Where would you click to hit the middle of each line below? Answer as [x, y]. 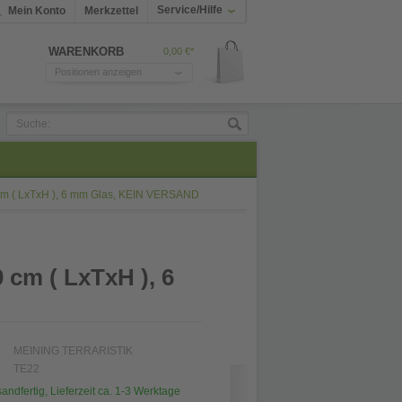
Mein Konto [37, 11]
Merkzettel [111, 11]
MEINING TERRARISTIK [73, 351]
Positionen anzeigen [98, 72]
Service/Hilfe [190, 10]
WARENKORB [86, 52]
